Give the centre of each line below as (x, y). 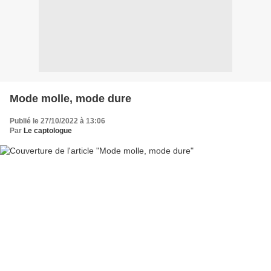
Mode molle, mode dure (70, 98)
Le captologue (48, 130)
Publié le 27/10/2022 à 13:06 (57, 121)
